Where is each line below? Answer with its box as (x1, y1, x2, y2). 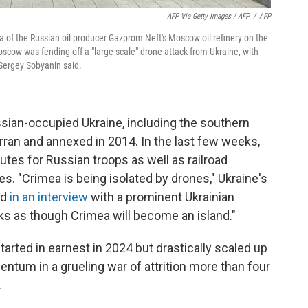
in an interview (10, 190, 88, 205)
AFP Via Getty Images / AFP (167, 12, 250, 21)
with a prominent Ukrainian (88, 190, 234, 205)
